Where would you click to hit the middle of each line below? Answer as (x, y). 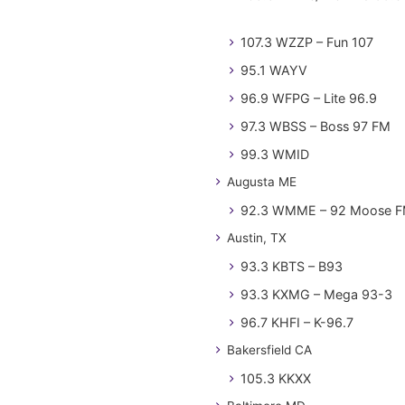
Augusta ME (262, 182)
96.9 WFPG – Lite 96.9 (309, 98)
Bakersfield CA (269, 350)
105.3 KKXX (276, 378)
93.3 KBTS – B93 (292, 266)
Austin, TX (257, 238)
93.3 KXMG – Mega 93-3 (316, 294)
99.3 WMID (275, 154)
